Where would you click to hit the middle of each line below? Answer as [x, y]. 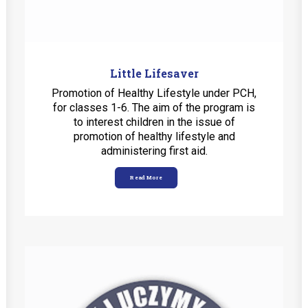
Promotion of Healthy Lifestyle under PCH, [154, 93]
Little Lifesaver [154, 73]
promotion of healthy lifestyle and [154, 136]
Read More [146, 178]
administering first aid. [154, 151]
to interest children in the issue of [154, 122]
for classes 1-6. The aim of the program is [154, 108]
